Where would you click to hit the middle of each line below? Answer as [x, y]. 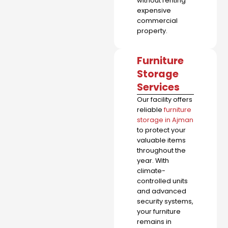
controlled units [162, 181]
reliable [150, 110]
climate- [151, 171]
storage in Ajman [165, 120]
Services [158, 88]
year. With [153, 161]
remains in [154, 222]
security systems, [165, 202]
